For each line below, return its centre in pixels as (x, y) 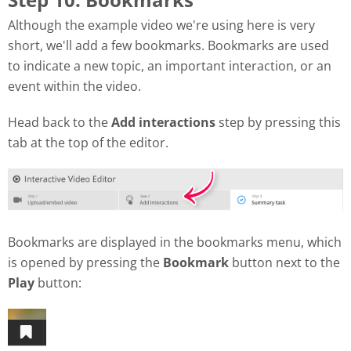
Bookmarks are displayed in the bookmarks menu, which (175, 242)
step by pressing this (278, 122)
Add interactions (163, 122)
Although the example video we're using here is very (161, 25)
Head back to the (60, 122)
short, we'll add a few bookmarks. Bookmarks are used (168, 45)
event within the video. (74, 86)
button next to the (284, 263)
